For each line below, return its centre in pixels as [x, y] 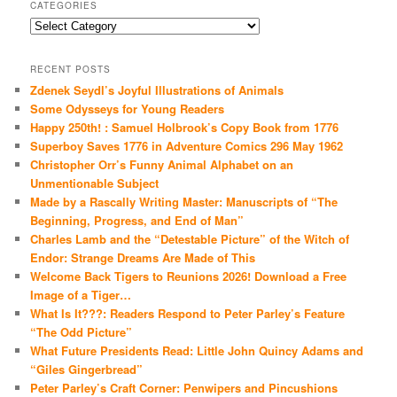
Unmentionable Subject [95, 183]
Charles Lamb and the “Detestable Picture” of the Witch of [190, 238]
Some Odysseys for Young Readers [128, 108]
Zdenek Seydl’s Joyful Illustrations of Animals [157, 90]
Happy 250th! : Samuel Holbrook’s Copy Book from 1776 [185, 127]
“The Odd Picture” [83, 331]
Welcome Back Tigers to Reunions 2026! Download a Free [189, 276]
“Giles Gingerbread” [87, 369]
